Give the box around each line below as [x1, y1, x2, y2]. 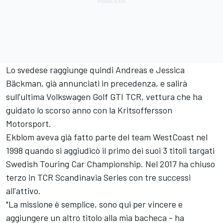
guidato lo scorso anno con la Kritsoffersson [6, 105, 172, 115]
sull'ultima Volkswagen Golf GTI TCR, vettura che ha [6, 91, 202, 102]
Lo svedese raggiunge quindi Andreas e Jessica [6, 64, 185, 75]
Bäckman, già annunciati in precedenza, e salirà [6, 78, 187, 89]
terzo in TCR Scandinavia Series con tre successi [6, 172, 191, 183]
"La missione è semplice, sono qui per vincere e [6, 199, 183, 210]
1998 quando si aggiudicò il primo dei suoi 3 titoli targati [6, 145, 215, 156]
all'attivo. [6, 185, 41, 196]
